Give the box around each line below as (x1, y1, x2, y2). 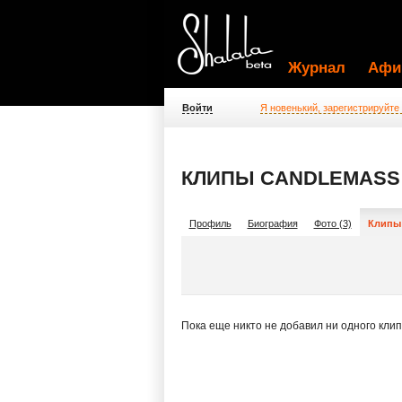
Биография (247, 218, 298, 229)
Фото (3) (313, 218, 352, 229)
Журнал (287, 59, 345, 76)
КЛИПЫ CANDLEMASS (180, 167, 400, 189)
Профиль (188, 218, 232, 229)
